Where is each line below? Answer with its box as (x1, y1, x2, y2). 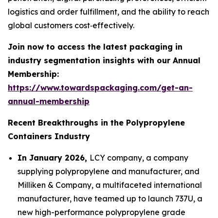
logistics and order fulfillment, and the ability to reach (8, 7, 209, 17)
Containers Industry (8, 131, 90, 142)
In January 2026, (18, 153, 90, 163)
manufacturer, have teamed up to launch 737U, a (18, 194, 202, 204)
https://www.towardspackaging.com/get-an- (8, 83, 193, 93)
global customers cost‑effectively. (8, 20, 134, 31)
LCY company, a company (90, 153, 188, 163)
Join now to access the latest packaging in (8, 42, 182, 52)
